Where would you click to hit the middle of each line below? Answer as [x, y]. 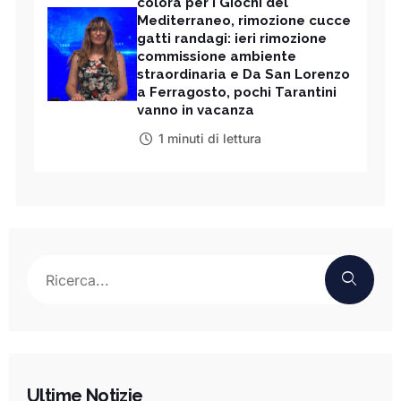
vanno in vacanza [196, 111]
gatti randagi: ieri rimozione [232, 39]
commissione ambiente [217, 57]
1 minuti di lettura [209, 139]
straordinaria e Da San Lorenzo [243, 75]
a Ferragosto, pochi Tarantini [237, 93]
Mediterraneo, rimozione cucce [244, 21]
